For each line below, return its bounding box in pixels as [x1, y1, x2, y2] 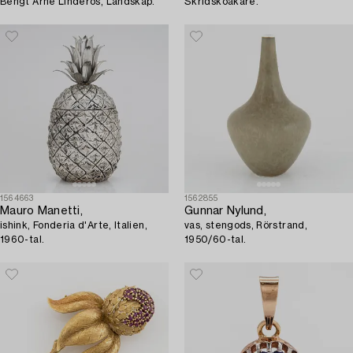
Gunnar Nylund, [184, 206, 266, 217]
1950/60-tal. [184, 235, 247, 245]
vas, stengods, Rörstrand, [184, 221, 307, 231]
